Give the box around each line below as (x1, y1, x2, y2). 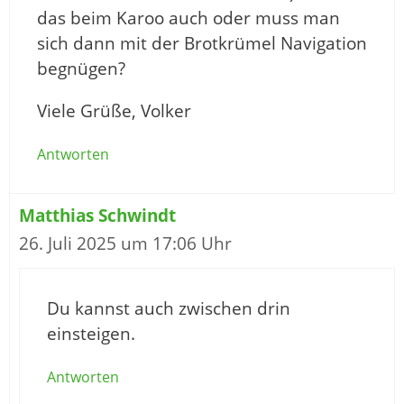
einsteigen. (47, 322, 135, 346)
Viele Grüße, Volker (37, 99, 191, 124)
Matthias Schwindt (19, 204, 176, 228)
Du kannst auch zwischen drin (47, 297, 290, 321)
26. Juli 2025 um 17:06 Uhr (19, 232, 232, 256)
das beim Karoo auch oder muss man (37, 6, 340, 31)
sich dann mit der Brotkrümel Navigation (37, 32, 367, 56)
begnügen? (37, 57, 125, 81)
